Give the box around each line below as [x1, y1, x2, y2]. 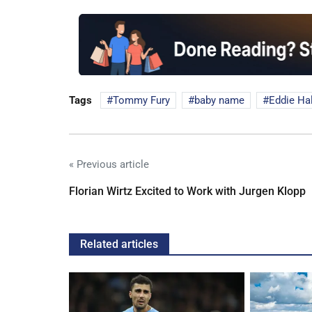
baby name [194, 93, 244, 107]
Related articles [80, 237, 158, 251]
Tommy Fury [113, 93, 170, 107]
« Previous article [69, 157, 149, 171]
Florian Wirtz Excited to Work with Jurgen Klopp [69, 184, 306, 198]
